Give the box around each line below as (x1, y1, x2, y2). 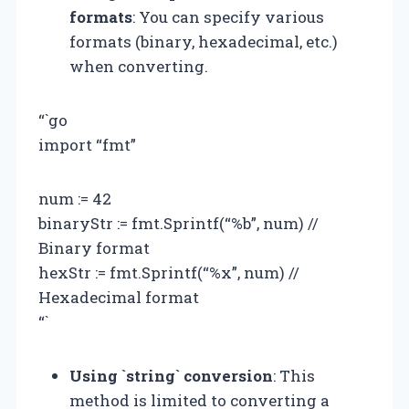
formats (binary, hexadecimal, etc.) (69, 30, 338, 52)
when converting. (69, 55, 208, 77)
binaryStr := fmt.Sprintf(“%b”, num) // (38, 212, 319, 234)
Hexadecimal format (38, 286, 199, 308)
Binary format (38, 236, 150, 258)
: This (273, 364, 315, 386)
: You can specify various (132, 5, 324, 27)
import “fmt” (38, 133, 136, 155)
